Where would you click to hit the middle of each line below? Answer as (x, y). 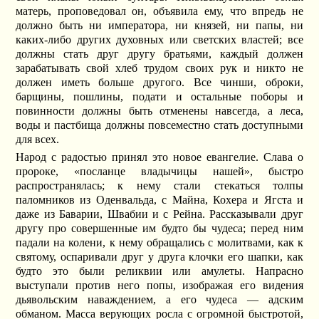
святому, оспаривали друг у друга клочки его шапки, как (159, 257)
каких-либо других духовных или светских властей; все (159, 39)
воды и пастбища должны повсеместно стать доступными (159, 125)
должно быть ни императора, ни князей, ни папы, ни (159, 25)
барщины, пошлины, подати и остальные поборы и (159, 96)
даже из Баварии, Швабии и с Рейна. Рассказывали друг (159, 214)
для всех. (38, 139)
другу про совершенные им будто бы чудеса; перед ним (159, 229)
